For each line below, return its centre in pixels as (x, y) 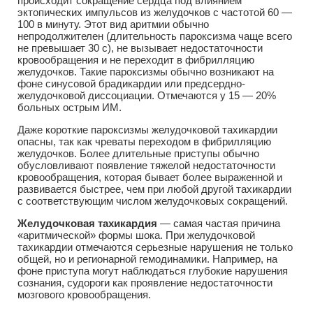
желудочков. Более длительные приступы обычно (138, 154)
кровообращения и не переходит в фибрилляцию (136, 59)
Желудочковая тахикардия (87, 224)
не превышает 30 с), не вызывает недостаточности (140, 48)
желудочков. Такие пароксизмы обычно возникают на (146, 71)
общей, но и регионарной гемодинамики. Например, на (147, 259)
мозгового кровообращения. (84, 295)
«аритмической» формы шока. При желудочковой (136, 235)
